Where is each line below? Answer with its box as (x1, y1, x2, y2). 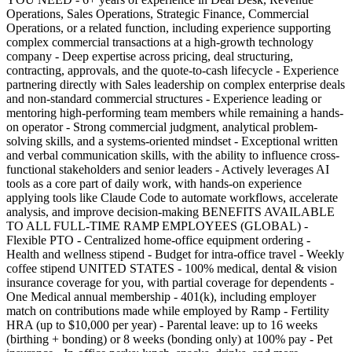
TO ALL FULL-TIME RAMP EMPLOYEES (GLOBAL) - (6, 218, 308, 233)
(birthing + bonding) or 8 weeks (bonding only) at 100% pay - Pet (6, 332, 332, 346)
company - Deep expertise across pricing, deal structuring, (6, 49, 293, 63)
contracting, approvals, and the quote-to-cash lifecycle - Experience (6, 63, 339, 77)
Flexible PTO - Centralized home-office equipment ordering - (6, 233, 310, 247)
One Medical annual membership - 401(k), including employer (6, 289, 316, 303)
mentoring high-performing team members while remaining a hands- (6, 105, 343, 119)
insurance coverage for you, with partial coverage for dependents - (6, 275, 334, 289)
